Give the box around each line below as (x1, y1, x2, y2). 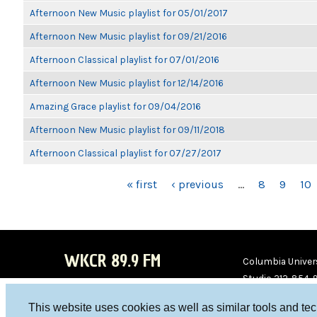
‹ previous (171, 178, 224, 191)
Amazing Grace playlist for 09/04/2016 (30, 100, 201, 112)
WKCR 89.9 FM (64, 249, 161, 272)
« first (126, 178, 157, 191)
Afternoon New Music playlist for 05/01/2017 (30, 7, 228, 18)
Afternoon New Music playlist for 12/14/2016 (30, 77, 224, 88)
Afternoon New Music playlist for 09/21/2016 (30, 30, 227, 42)
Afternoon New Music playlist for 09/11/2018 (30, 124, 225, 135)
